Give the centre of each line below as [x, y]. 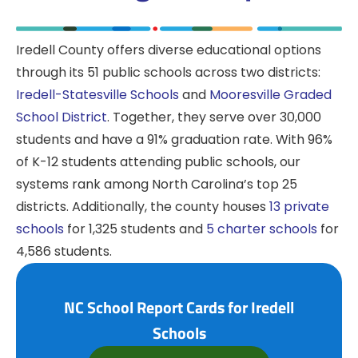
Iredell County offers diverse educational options [169, 50]
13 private [299, 207]
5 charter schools [262, 229]
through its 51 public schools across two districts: [168, 73]
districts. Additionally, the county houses [143, 207]
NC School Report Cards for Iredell [179, 308]
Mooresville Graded [270, 95]
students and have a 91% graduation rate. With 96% [174, 140]
